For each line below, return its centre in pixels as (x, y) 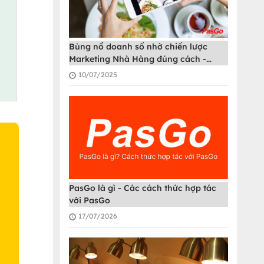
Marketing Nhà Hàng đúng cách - (138, 59)
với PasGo (90, 201)
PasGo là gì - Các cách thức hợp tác (143, 188)
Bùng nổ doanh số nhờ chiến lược (138, 47)
